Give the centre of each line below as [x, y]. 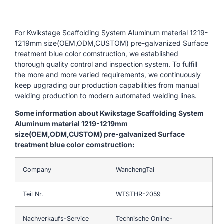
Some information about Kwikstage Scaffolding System [109, 113]
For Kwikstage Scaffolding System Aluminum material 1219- [111, 32]
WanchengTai [135, 169]
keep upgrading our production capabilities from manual [107, 85]
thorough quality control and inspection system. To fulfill [106, 64]
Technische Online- [144, 218]
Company [37, 169]
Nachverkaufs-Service [56, 218]
